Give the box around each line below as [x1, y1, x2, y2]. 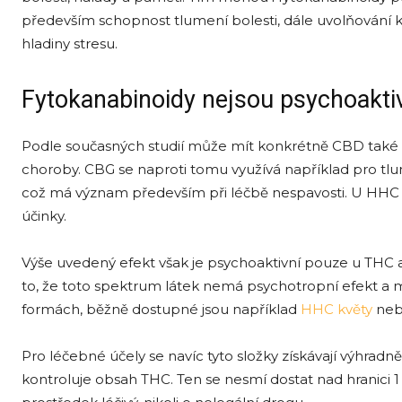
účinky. [22, 207, 66, 224]
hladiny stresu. [22, 35, 118, 52]
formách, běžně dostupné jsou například [22, 301, 301, 318]
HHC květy [301, 301, 372, 318]
